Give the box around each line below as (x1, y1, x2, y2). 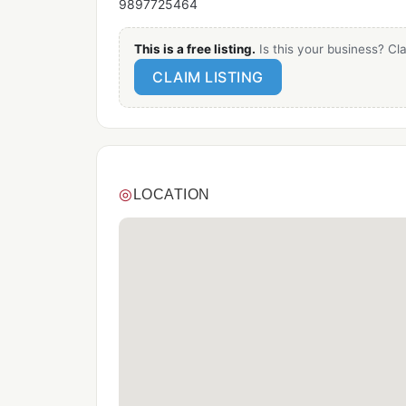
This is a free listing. (134, 42, 256, 56)
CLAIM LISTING (152, 68, 264, 87)
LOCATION (132, 186, 210, 202)
